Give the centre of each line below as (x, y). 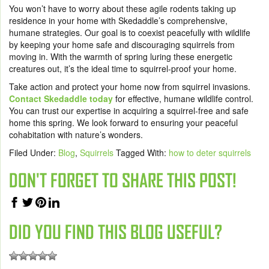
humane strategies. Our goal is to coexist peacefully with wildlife (130, 32)
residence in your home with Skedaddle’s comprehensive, (118, 20)
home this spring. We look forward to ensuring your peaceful (123, 122)
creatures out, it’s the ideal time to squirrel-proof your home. (124, 68)
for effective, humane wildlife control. (183, 98)
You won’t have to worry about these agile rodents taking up (122, 8)
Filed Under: (34, 152)
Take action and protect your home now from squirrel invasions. (130, 86)
